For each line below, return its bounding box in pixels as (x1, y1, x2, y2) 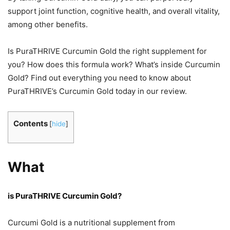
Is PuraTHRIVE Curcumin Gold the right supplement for (8, 46, 207, 56)
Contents (13, 119, 48, 129)
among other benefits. (8, 20, 88, 30)
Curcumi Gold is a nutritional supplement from (8, 218, 175, 228)
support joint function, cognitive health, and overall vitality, (8, 6, 220, 16)
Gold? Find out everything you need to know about (8, 73, 191, 83)
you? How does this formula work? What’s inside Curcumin (8, 60, 220, 70)
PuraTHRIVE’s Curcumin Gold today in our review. (8, 86, 187, 97)
